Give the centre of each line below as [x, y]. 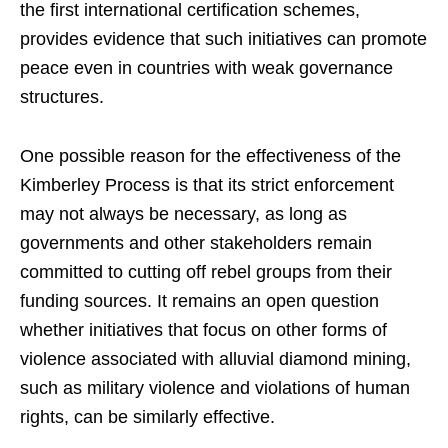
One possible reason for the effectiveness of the [210, 155]
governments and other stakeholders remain [196, 242]
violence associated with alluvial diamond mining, [215, 358]
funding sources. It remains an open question [199, 300]
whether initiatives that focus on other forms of [203, 329]
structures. [62, 96]
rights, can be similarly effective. [147, 416]
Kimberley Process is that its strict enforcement [207, 184]
